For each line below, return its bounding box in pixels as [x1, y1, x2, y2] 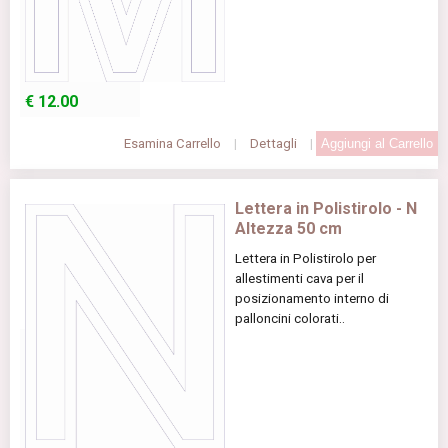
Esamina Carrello [124, 135, 221, 151]
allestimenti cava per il [235, 270, 364, 286]
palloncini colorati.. [235, 310, 345, 326]
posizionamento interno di [235, 290, 389, 306]
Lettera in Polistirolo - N [235, 198, 417, 218]
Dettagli [250, 135, 297, 151]
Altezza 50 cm [235, 218, 342, 238]
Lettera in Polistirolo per [235, 250, 376, 266]
